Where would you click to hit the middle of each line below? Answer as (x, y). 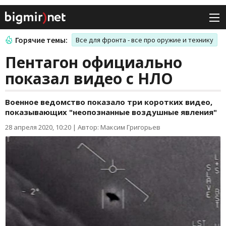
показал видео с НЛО (89, 79)
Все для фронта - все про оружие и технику (145, 40)
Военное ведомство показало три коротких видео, (109, 102)
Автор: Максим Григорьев (119, 127)
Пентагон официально (94, 63)
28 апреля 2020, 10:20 (38, 127)
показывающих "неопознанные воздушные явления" (111, 112)
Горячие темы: (41, 40)
